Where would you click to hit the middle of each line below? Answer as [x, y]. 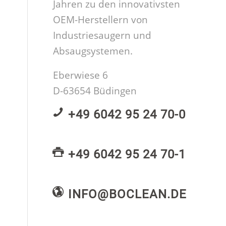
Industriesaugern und [102, 36]
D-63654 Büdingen [95, 91]
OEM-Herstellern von [101, 20]
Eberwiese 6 [81, 75]
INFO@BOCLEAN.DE [128, 194]
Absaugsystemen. [93, 51]
